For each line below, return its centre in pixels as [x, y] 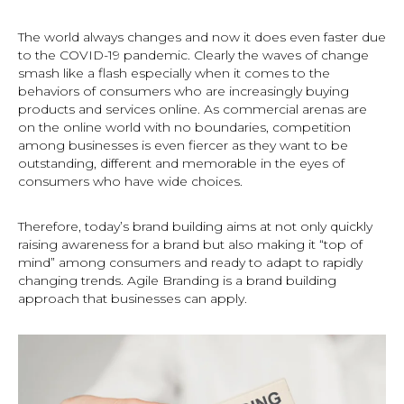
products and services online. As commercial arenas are [193, 109]
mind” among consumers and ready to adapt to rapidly [190, 262]
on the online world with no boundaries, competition [184, 127]
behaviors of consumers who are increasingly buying [184, 91]
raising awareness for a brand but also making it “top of [190, 244]
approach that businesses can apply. [133, 298]
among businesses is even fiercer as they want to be [183, 145]
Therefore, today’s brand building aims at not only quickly [195, 226]
